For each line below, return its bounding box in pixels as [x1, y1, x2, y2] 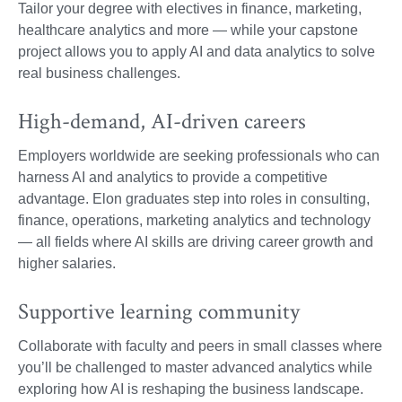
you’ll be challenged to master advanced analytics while [18, 360, 372, 376]
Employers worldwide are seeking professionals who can [18, 147, 380, 163]
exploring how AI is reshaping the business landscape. [18, 381, 363, 398]
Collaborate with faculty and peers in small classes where [18, 338, 382, 354]
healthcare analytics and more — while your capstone [18, 22, 358, 38]
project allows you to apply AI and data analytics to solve [18, 43, 375, 59]
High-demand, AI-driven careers [18, 106, 306, 136]
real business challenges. [18, 65, 180, 81]
